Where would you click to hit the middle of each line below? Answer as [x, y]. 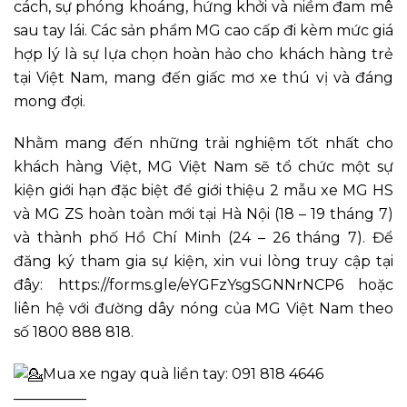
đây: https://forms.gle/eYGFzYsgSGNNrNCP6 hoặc [203, 285]
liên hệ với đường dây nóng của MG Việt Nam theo [203, 309]
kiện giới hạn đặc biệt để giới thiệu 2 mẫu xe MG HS [203, 191]
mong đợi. [50, 102]
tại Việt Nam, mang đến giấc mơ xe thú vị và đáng [203, 78]
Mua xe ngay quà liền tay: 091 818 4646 [183, 374]
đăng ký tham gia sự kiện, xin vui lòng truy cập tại [203, 262]
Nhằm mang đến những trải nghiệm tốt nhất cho [203, 144]
